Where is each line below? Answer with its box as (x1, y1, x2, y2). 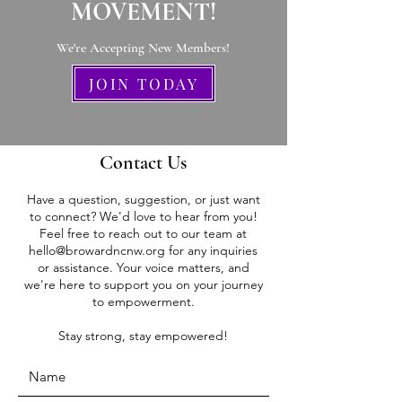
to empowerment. (92, 293, 195, 310)
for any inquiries (165, 242, 258, 258)
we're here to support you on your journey (23, 276, 263, 293)
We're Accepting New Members (57, 39, 226, 56)
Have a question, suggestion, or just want (26, 191, 260, 207)
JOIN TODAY (88, 74, 199, 93)
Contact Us (100, 151, 187, 174)
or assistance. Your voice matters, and (37, 259, 249, 275)
